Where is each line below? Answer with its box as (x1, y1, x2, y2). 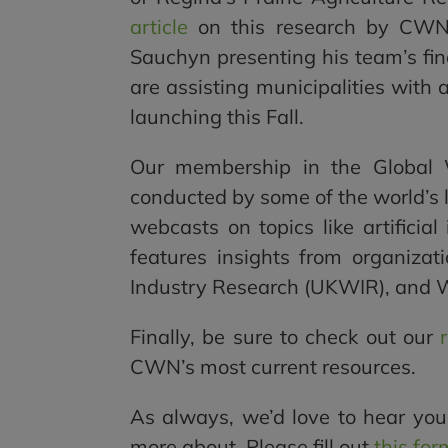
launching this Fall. (129, 103, 304, 129)
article (129, 13, 188, 39)
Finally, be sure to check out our (129, 323, 441, 349)
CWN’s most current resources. (129, 353, 416, 379)
